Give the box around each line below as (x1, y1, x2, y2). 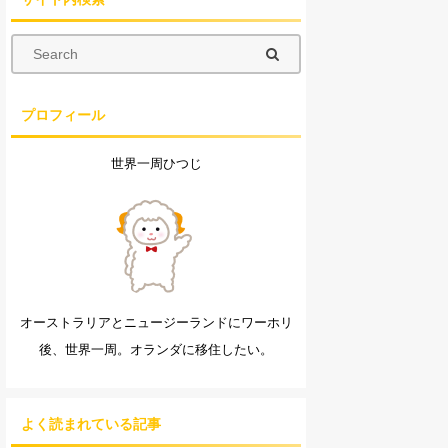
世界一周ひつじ (110, 156, 202, 171)
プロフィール (21, 106, 105, 123)
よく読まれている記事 (21, 415, 161, 432)
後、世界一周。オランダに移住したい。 (39, 342, 273, 357)
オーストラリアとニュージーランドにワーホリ (19, 315, 293, 330)
